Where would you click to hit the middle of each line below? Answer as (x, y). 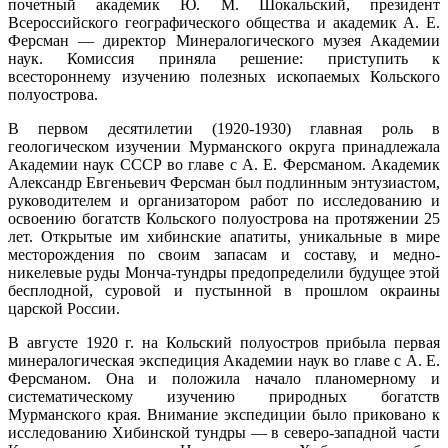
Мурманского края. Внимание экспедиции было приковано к (224, 414)
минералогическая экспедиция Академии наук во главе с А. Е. (224, 360)
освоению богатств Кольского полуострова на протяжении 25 (224, 218)
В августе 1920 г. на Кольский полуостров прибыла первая (224, 342)
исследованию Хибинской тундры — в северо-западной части (224, 432)
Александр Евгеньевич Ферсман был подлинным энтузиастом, (224, 182)
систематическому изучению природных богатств (224, 396)
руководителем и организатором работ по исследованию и (224, 200)
